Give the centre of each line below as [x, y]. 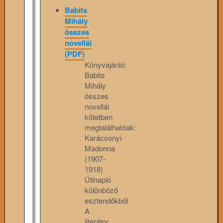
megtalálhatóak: [110, 127]
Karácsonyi [103, 138]
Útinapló [98, 179]
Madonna [100, 148]
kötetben [99, 117]
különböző [101, 190]
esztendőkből [106, 200]
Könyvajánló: [106, 64]
